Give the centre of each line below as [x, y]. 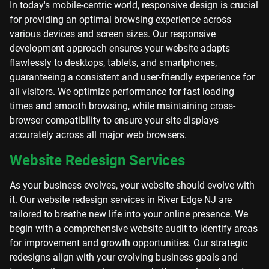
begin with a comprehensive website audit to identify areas [134, 228]
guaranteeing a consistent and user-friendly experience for [132, 77]
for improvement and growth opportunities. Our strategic [128, 243]
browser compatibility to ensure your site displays [114, 120]
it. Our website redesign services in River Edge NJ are [121, 200]
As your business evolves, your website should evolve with [132, 185]
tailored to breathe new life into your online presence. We [129, 214]
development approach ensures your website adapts [120, 48]
